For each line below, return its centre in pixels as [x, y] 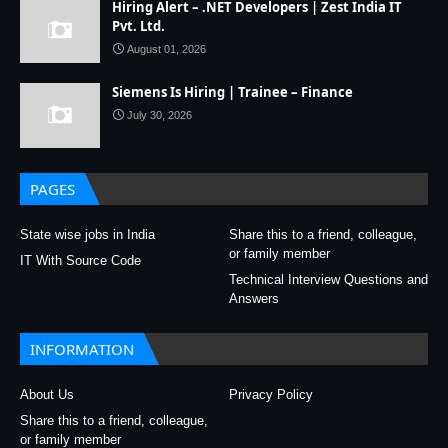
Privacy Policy [271, 394]
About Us [47, 394]
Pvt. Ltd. [138, 26]
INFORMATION [82, 349]
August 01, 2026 [166, 49]
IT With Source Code [80, 260]
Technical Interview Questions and [328, 279]
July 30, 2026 [159, 115]
